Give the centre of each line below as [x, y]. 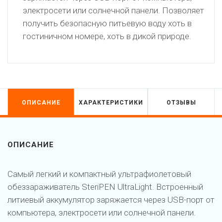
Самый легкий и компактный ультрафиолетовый [99, 174]
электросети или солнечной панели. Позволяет [113, 10]
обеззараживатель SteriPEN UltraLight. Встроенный [105, 187]
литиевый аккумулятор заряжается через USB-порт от [111, 199]
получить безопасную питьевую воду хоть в [107, 23]
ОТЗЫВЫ [181, 102]
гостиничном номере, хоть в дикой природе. [107, 36]
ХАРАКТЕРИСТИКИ [111, 102]
